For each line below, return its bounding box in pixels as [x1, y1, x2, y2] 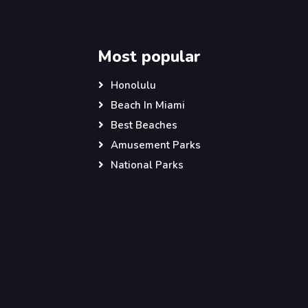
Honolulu [111, 78, 156, 92]
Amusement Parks [111, 138, 201, 152]
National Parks [111, 158, 184, 172]
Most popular [98, 45, 201, 67]
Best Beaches [111, 118, 177, 132]
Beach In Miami [111, 98, 185, 112]
